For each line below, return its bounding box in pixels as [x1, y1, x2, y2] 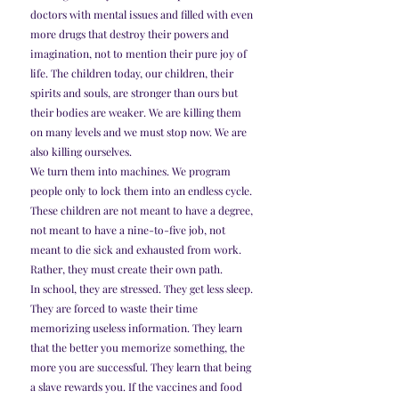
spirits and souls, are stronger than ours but [30, 85, 240, 101]
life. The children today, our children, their [30, 66, 236, 81]
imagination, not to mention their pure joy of [30, 46, 249, 61]
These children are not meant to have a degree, [30, 203, 256, 218]
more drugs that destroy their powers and [30, 27, 232, 42]
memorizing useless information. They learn [30, 321, 245, 336]
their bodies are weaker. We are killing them [30, 105, 244, 120]
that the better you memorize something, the [30, 340, 248, 355]
